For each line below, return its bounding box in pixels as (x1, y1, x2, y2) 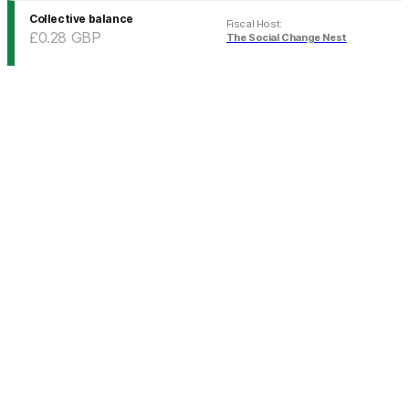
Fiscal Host (225, 17, 280, 31)
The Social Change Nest (225, 31, 347, 45)
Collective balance (29, 12, 133, 26)
